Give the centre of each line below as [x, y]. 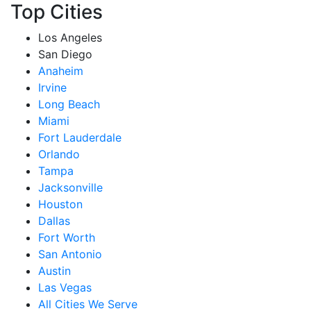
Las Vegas [65, 287]
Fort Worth [67, 237]
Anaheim [61, 71]
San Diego [65, 54]
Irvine [52, 87]
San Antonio [70, 254]
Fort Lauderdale [80, 137]
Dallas [54, 221]
